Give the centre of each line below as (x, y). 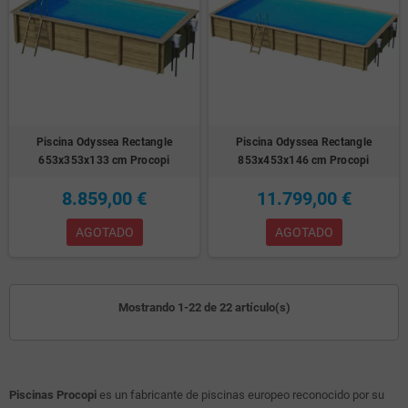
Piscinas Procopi (53, 395)
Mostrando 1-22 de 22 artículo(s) (204, 308)
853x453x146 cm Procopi (304, 161)
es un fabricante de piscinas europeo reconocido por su (240, 395)
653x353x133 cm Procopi (104, 161)
